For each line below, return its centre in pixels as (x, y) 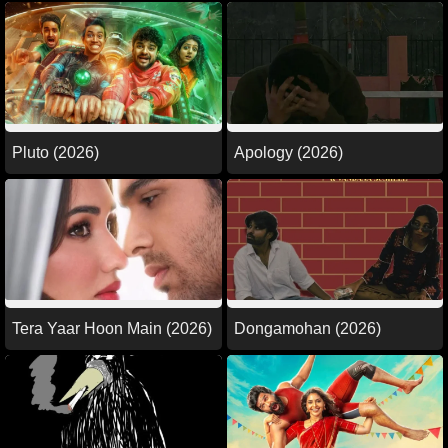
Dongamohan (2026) (307, 329)
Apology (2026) (288, 152)
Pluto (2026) (55, 152)
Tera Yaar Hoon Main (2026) (112, 329)
